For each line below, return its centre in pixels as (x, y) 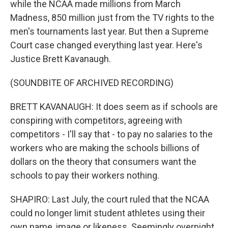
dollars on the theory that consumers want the (103, 162)
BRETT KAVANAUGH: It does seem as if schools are (114, 107)
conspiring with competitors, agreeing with (96, 120)
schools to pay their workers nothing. (85, 175)
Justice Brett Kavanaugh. (61, 59)
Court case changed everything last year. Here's (106, 45)
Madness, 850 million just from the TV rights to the (112, 18)
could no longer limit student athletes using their (108, 213)
